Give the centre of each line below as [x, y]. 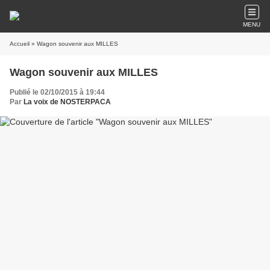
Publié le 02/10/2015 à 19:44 [57, 92]
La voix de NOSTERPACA [67, 102]
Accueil [20, 44]
